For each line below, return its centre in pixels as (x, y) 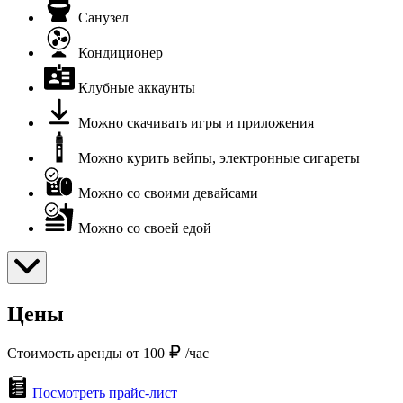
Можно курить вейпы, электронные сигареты (219, 157)
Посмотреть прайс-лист (105, 392)
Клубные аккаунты (137, 87)
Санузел (103, 17)
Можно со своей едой (145, 228)
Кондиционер (121, 52)
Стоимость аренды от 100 (88, 353)
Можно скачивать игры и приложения (196, 122)
